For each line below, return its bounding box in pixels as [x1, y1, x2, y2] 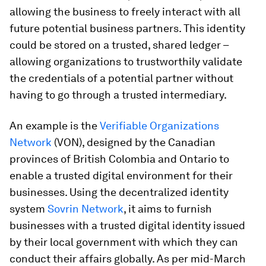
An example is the [9, 119, 100, 132]
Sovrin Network [47, 202, 123, 216]
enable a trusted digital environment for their [9, 169, 233, 182]
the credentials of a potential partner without [9, 72, 233, 85]
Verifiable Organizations [100, 119, 219, 132]
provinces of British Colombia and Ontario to [9, 153, 229, 166]
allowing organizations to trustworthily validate [9, 55, 242, 68]
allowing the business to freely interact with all [9, 5, 240, 18]
